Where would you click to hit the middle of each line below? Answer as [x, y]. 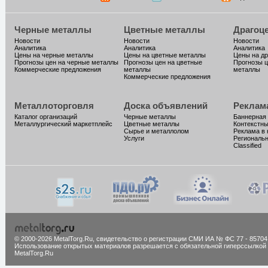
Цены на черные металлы [54, 55]
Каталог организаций [45, 117]
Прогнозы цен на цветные [163, 63]
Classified [247, 146]
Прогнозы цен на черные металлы [66, 63]
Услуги [134, 138]
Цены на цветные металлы [165, 55]
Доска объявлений [165, 106]
